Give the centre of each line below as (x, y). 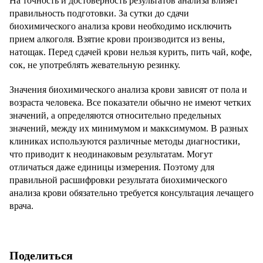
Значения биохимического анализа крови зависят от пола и (128, 90)
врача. (21, 206)
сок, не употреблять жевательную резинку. (95, 65)
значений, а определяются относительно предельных (115, 116)
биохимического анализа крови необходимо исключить (120, 26)
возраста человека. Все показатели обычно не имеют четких (130, 103)
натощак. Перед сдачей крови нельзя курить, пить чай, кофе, (131, 52)
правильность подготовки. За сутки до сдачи (99, 14)
